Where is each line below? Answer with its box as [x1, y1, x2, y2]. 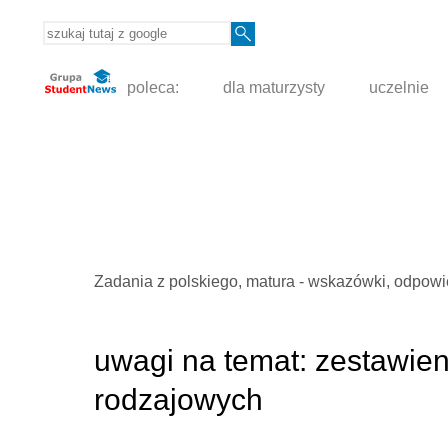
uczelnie [369, 79, 430, 97]
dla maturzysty [223, 79, 326, 97]
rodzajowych [94, 383, 263, 417]
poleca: [123, 79, 180, 97]
